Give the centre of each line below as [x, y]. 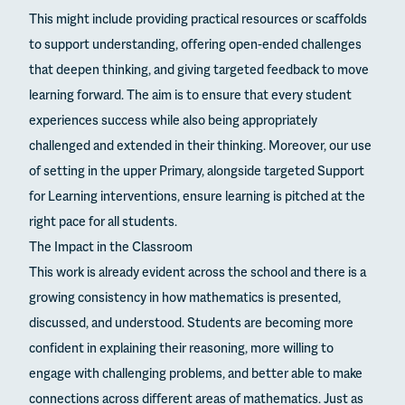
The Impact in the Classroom [111, 248]
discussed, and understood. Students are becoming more [191, 324]
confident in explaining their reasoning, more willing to [181, 349]
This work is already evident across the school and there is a [198, 273]
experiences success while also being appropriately [173, 121]
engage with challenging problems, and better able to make [196, 374]
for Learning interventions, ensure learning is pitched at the [197, 197]
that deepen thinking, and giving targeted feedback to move [199, 71]
